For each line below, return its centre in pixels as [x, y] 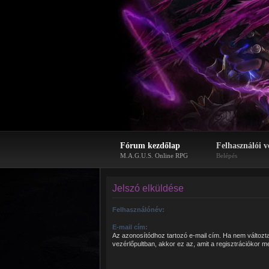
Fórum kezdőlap [150, 146]
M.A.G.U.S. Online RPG [154, 156]
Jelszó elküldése [148, 188]
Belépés [227, 156]
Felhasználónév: [138, 210]
